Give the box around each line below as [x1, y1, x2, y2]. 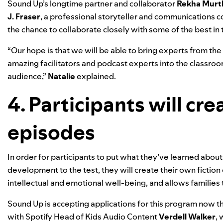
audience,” [7, 71, 48, 82]
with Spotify [7, 211, 54, 222]
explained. [75, 71, 119, 82]
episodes [7, 118, 99, 146]
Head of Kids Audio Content [54, 211, 159, 222]
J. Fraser [7, 11, 40, 22]
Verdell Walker [159, 211, 216, 222]
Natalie [48, 71, 75, 82]
